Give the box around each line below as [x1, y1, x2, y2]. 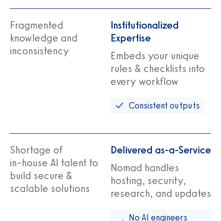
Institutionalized [110, 18, 179, 31]
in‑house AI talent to [10, 156, 98, 169]
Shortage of [10, 143, 63, 156]
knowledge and [10, 31, 77, 44]
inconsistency [10, 44, 69, 57]
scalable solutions [10, 182, 90, 194]
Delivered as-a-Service [110, 143, 211, 156]
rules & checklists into [110, 62, 205, 74]
